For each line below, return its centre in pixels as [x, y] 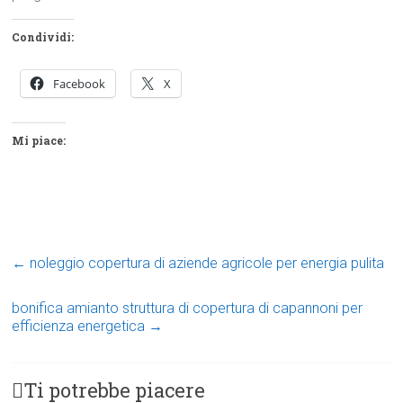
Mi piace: [39, 141]
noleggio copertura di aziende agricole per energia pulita [206, 264]
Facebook [80, 84]
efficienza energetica [81, 327]
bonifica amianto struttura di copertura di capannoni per [188, 309]
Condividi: [43, 37]
